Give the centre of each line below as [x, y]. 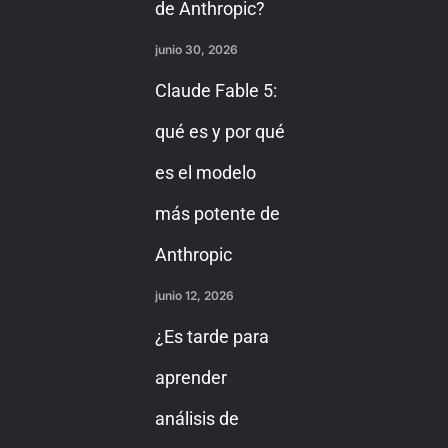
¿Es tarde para [211, 337]
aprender [190, 378]
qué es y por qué [219, 132]
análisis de [196, 419]
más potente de [217, 214]
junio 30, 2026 [196, 50]
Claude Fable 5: [215, 91]
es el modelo [205, 173]
